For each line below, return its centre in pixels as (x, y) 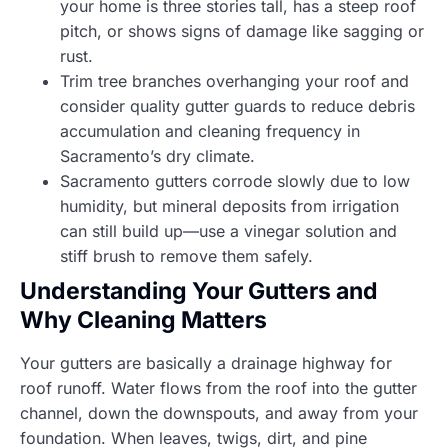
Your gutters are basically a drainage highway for (206, 362)
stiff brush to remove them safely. (186, 255)
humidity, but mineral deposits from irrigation (229, 205)
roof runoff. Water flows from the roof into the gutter (218, 387)
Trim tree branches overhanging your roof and (234, 80)
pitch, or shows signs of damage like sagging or (242, 30)
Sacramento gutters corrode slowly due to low (235, 180)
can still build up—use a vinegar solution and (228, 230)
